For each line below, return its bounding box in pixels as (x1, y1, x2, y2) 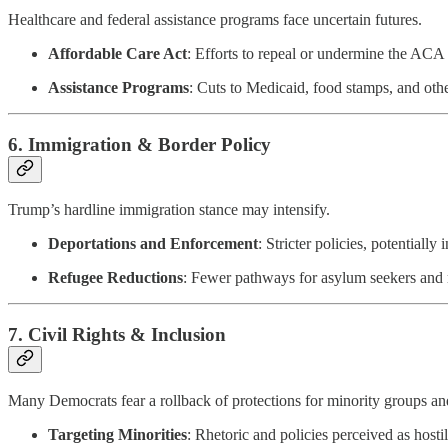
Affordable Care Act (48, 45, 187, 62)
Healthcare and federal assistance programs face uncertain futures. (8, 11, 422, 28)
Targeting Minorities (48, 425, 187, 443)
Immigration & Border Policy (28, 133, 271, 155)
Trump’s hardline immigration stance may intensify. (8, 201, 330, 219)
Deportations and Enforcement (48, 235, 258, 253)
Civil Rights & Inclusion (28, 324, 226, 346)
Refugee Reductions (48, 269, 183, 287)
